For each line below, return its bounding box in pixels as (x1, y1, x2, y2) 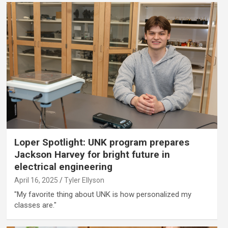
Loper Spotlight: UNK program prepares (14, 136, 189, 148)
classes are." (14, 200, 56, 210)
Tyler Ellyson (64, 176, 104, 184)
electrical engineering (14, 160, 112, 173)
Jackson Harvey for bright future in (14, 148, 170, 160)
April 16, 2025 (14, 176, 58, 184)
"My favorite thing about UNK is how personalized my (14, 189, 191, 199)
